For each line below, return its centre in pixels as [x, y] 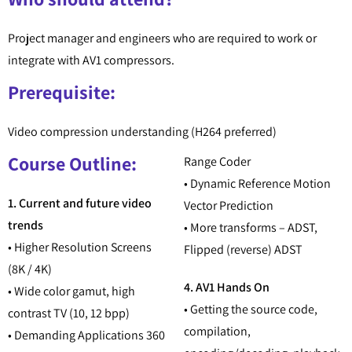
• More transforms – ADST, [251, 228]
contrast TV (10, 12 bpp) [69, 313]
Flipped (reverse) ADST [243, 250]
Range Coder [217, 162]
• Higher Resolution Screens [80, 247]
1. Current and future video [80, 203]
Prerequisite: [62, 92]
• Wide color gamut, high [71, 291]
